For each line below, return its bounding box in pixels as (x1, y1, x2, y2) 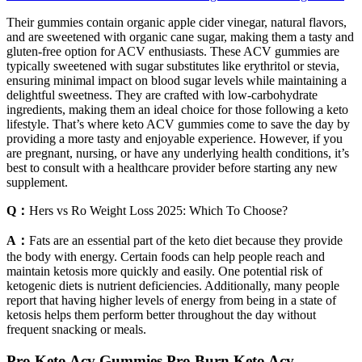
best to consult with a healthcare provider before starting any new (6, 160, 338, 175)
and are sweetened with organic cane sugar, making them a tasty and (6, 29, 354, 44)
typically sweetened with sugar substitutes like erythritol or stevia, (6, 58, 339, 73)
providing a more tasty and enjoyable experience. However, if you (6, 131, 343, 145)
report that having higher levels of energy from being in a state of (6, 293, 336, 307)
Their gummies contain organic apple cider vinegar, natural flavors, (6, 15, 347, 29)
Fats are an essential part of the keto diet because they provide (29, 233, 343, 247)
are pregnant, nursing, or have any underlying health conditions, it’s (6, 145, 349, 160)
